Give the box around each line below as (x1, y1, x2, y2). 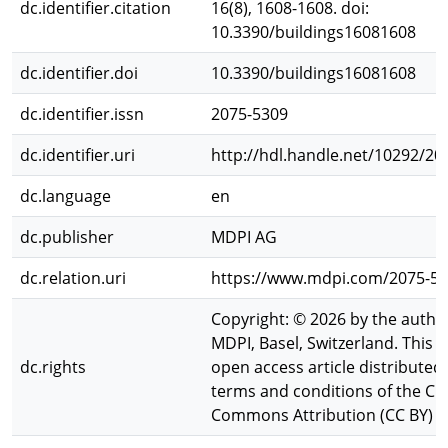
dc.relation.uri (20, 267, 126, 289)
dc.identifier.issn (20, 103, 144, 125)
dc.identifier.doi (20, 62, 138, 84)
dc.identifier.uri (20, 144, 135, 166)
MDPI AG (211, 226, 277, 248)
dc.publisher (20, 226, 114, 248)
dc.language (20, 185, 111, 207)
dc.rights (20, 356, 86, 378)
